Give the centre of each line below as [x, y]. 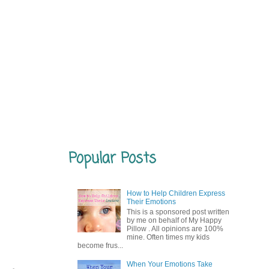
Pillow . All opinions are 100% [175, 228]
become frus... [100, 245]
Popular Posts [112, 159]
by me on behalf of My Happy [174, 220]
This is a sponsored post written [178, 212]
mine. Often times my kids [168, 237]
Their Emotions [151, 202]
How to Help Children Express [176, 194]
